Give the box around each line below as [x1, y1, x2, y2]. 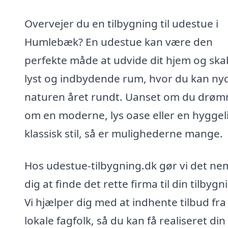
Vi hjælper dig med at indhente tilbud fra [24, 195, 226, 210]
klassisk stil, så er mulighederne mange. [24, 126, 223, 140]
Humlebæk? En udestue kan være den [24, 34, 213, 49]
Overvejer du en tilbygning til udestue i [24, 16, 218, 31]
